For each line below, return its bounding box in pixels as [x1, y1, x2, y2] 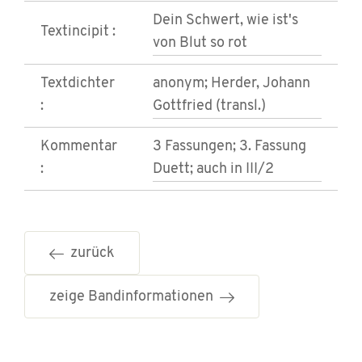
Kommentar [40, 139, 117, 155]
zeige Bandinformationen [49, 289, 220, 305]
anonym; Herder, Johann [153, 76, 310, 92]
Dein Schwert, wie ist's [153, 13, 298, 29]
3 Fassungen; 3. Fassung [153, 139, 306, 155]
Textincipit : [40, 24, 116, 40]
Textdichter [40, 76, 115, 92]
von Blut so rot [153, 36, 247, 52]
